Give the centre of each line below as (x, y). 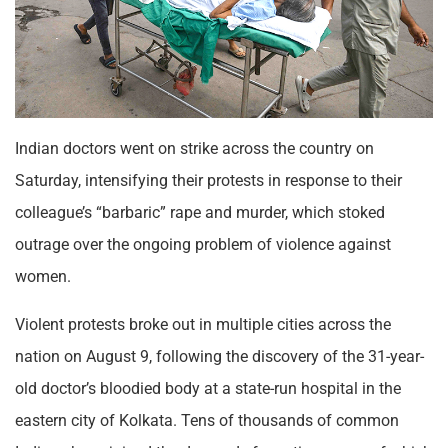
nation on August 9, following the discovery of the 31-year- (219, 356)
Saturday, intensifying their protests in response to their (208, 180)
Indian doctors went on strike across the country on (194, 148)
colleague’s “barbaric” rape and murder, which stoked (200, 212)
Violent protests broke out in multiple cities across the (203, 324)
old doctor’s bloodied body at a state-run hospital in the (208, 388)
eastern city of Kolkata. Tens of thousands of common (207, 420)
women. (43, 276)
